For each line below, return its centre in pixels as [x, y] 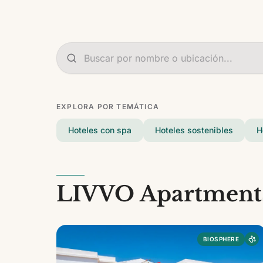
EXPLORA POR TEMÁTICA [108, 107]
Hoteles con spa [100, 130]
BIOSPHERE [221, 239]
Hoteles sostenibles [194, 130]
